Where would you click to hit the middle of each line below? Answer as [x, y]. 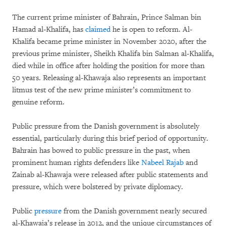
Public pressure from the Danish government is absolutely [106, 127]
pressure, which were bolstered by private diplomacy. [98, 187]
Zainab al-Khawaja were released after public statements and [110, 175]
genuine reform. [38, 102]
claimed [98, 30]
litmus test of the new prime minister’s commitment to [101, 90]
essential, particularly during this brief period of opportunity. [110, 139]
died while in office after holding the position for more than [108, 66]
